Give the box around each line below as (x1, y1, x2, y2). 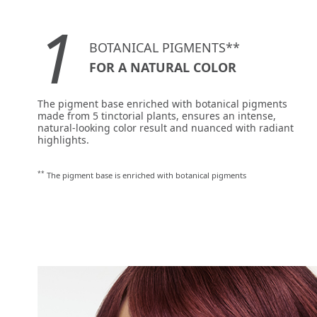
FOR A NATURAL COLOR (89, 58, 236, 76)
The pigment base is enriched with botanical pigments (45, 170, 246, 181)
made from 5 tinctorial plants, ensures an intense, (38, 109, 276, 123)
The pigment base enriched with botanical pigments (38, 97, 287, 111)
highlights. (38, 133, 89, 147)
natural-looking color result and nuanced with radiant (38, 121, 294, 135)
